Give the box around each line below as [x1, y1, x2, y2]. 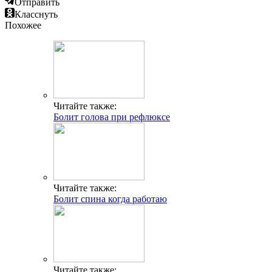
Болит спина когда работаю [53, 194, 167, 205]
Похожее [5, 20, 41, 31]
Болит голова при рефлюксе [53, 112, 170, 123]
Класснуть [15, 9, 58, 20]
